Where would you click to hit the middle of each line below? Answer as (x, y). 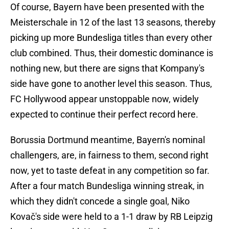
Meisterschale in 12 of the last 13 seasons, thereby (113, 22)
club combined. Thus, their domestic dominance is (112, 53)
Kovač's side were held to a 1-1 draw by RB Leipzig (111, 217)
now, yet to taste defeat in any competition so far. (110, 171)
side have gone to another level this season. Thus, (111, 84)
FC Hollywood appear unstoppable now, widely (105, 99)
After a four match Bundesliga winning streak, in (107, 186)
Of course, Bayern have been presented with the (107, 7)
